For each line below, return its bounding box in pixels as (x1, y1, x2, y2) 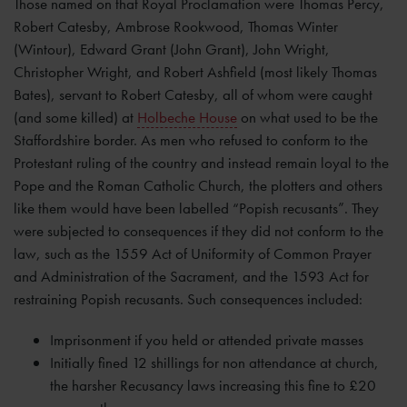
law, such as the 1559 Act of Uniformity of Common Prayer (14, 243, 372, 264)
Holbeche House (137, 107, 237, 128)
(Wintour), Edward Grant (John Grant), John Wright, (14, 39, 330, 60)
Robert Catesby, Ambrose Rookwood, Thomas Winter (14, 16, 338, 37)
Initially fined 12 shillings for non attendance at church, (50, 352, 379, 373)
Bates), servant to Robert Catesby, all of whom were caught (14, 84, 372, 105)
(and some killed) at (14, 107, 137, 128)
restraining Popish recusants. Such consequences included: (14, 289, 362, 310)
